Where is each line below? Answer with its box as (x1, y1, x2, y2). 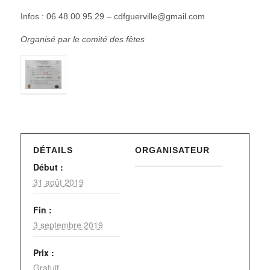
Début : (33, 161, 63, 174)
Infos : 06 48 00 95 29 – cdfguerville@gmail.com (20, 11, 205, 21)
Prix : (33, 246, 54, 259)
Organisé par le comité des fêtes (20, 34, 145, 44)
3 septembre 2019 (33, 219, 103, 231)
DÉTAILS (33, 145, 73, 155)
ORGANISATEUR (135, 145, 210, 155)
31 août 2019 (33, 176, 84, 189)
